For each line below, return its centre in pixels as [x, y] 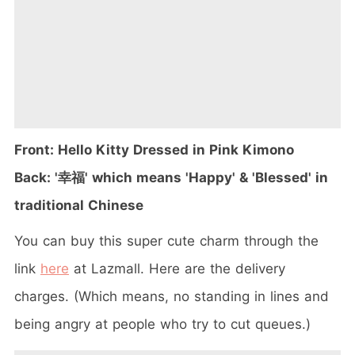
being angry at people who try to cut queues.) [162, 324]
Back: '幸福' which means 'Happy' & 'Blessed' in [171, 178]
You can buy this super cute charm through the [166, 241]
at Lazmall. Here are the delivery [177, 269]
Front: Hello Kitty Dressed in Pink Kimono [154, 150]
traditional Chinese [79, 206]
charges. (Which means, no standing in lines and [172, 297]
